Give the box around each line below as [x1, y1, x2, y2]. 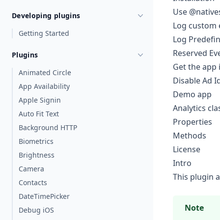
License [173, 144, 200, 155]
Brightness [19, 150, 55, 160]
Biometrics [19, 137, 54, 146]
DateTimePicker [19, 192, 70, 201]
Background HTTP [19, 123, 77, 132]
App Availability [19, 82, 70, 91]
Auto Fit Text [19, 109, 59, 118]
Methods [173, 130, 206, 141]
